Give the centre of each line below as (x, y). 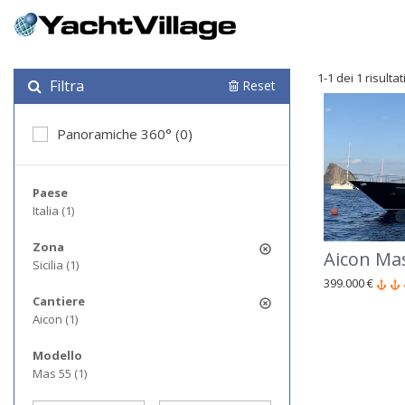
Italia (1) (53, 211)
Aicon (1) (55, 319)
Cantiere (59, 301)
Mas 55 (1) (60, 373)
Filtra (65, 86)
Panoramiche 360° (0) (125, 134)
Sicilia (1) (56, 265)
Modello (57, 355)
